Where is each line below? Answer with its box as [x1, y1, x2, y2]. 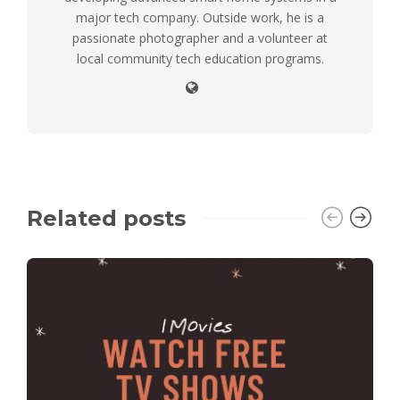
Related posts [27, 204, 186, 231]
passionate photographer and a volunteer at [72, 29, 328, 46]
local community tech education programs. [76, 49, 324, 67]
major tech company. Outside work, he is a [76, 8, 324, 26]
